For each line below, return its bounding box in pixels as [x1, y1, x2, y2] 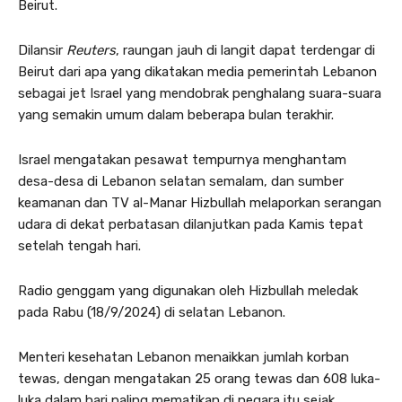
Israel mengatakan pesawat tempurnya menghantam [18, 152, 346, 168]
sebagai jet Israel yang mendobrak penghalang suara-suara [18, 85, 381, 101]
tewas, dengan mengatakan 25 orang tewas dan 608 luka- [18, 371, 380, 387]
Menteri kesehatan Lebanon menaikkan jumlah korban [18, 349, 349, 365]
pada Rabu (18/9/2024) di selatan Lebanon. [18, 304, 285, 320]
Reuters [66, 42, 116, 58]
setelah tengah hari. [18, 238, 141, 254]
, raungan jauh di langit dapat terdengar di [116, 42, 375, 58]
